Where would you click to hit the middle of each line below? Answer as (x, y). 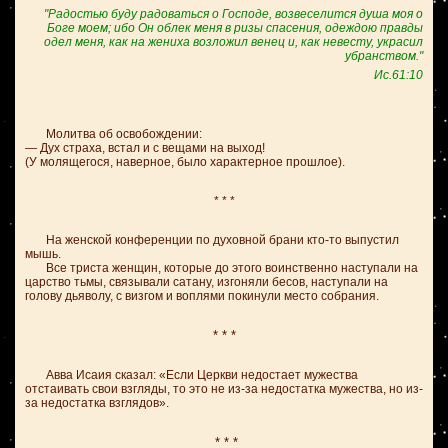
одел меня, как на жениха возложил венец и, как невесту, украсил (233, 42)
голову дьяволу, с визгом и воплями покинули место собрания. (202, 296)
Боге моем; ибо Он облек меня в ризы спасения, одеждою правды (235, 28)
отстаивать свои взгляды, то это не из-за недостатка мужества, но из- (224, 389)
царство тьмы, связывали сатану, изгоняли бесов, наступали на (206, 282)
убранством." (384, 56)
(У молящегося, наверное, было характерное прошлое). (185, 162)
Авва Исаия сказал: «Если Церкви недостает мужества (191, 375)
